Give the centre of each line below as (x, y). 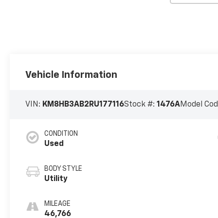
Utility (56, 179)
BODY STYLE (64, 169)
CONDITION (61, 134)
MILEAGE (58, 204)
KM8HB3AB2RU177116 (83, 105)
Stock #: (141, 105)
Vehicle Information (72, 75)
